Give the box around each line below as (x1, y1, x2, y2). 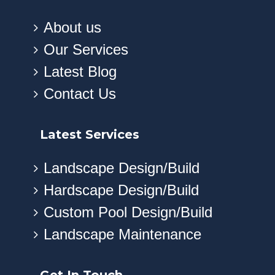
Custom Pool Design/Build (43, 204, 212, 221)
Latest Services (39, 127, 139, 142)
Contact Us (43, 85, 116, 103)
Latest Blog (43, 63, 117, 80)
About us (43, 19, 101, 36)
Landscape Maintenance (43, 226, 201, 243)
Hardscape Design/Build (43, 182, 199, 199)
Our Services (43, 41, 128, 58)
